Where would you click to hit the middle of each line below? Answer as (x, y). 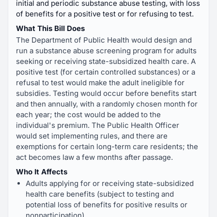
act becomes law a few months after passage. (94, 157)
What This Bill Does (50, 28)
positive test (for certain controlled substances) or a (106, 72)
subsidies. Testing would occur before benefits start (106, 93)
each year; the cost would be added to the (88, 115)
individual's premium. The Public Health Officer (98, 125)
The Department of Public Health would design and (104, 40)
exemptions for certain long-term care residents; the (107, 147)
